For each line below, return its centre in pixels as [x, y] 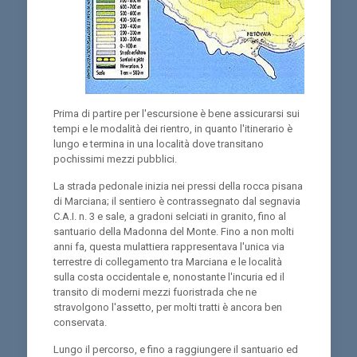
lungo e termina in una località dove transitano [158, 144]
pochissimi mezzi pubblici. [115, 159]
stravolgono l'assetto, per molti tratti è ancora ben [167, 307]
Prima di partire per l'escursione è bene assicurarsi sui [176, 114]
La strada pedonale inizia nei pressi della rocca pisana [178, 186]
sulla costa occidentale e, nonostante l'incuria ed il [169, 277]
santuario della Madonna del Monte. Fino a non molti [173, 231]
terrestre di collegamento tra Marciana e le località [167, 262]
